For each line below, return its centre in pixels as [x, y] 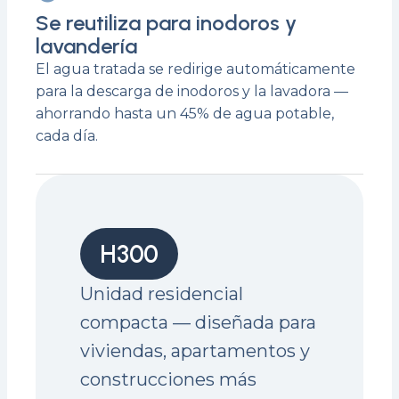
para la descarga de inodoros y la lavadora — [192, 91]
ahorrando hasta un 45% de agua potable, [185, 114]
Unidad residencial [162, 294]
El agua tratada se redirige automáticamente [195, 69]
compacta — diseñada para [198, 322]
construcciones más [168, 379]
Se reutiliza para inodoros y [166, 23]
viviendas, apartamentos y [195, 351]
